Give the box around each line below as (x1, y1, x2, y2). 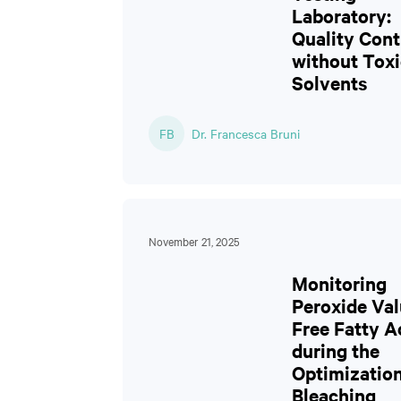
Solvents (292, 70, 367, 95)
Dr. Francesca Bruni (192, 124, 300, 142)
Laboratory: (292, 3, 391, 28)
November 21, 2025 (149, 233, 240, 249)
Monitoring (292, 270, 387, 295)
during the (292, 337, 380, 363)
